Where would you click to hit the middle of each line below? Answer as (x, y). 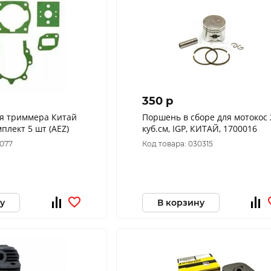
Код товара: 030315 (177, 144)
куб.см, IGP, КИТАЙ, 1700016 (199, 129)
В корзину (181, 202)
